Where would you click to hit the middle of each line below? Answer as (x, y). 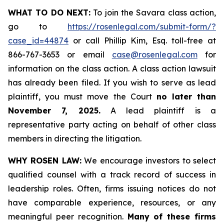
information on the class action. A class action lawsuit (112, 68)
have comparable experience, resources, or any (112, 202)
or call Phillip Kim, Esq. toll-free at (142, 40)
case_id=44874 (38, 40)
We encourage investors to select (149, 160)
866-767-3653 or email (60, 54)
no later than (186, 96)
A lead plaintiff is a (158, 110)
